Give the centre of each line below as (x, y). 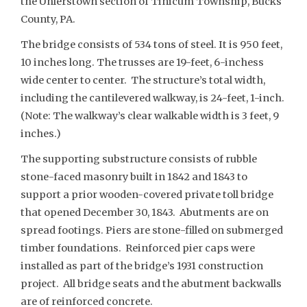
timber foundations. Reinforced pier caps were (138, 248)
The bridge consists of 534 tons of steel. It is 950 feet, (151, 44)
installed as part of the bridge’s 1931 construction (142, 266)
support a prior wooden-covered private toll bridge (147, 194)
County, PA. (48, 19)
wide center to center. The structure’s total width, (143, 80)
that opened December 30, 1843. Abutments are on (145, 212)
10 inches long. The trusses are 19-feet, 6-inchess (142, 62)
